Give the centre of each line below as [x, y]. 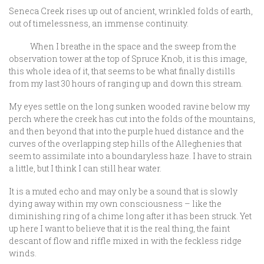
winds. [24, 253]
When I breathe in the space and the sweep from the [123, 46]
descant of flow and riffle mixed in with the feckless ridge [125, 241]
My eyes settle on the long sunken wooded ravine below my [129, 106]
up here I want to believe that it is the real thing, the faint [119, 228]
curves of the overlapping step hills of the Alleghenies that [125, 143]
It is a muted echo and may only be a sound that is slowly [123, 191]
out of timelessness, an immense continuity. [99, 23]
